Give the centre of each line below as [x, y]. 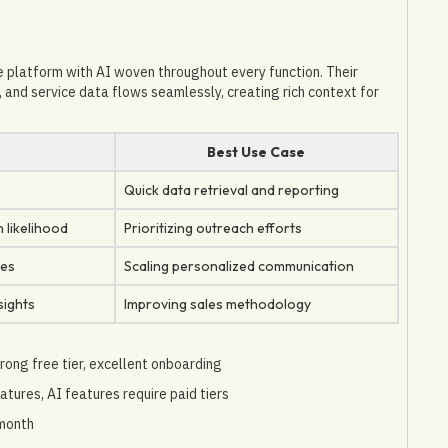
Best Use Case [256, 151]
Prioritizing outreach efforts [212, 227]
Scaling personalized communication [238, 265]
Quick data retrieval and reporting [231, 189]
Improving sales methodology [217, 303]
